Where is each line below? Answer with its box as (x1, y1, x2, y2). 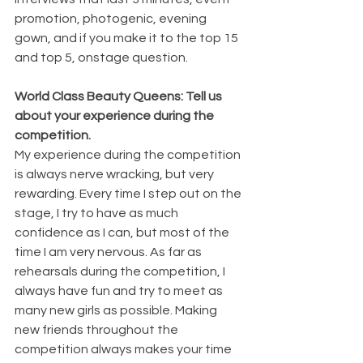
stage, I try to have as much (15, 206, 181, 220)
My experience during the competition (15, 147, 243, 161)
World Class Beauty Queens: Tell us (15, 89, 224, 103)
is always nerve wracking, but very (15, 167, 216, 181)
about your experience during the (15, 109, 216, 122)
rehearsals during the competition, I (15, 264, 228, 278)
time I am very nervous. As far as (15, 245, 204, 258)
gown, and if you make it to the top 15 (15, 31, 241, 45)
